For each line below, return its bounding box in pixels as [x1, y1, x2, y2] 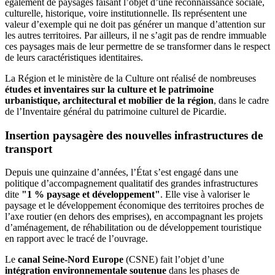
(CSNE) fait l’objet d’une [123, 254, 224, 265]
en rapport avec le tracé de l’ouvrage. [5, 233, 148, 244]
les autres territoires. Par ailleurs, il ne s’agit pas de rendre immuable [5, 29, 266, 41]
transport [5, 142, 52, 155]
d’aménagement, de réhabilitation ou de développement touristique [5, 222, 261, 233]
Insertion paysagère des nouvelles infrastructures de [5, 128, 263, 142]
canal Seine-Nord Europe [18, 254, 123, 265]
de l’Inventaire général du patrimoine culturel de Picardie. [5, 106, 227, 117]
